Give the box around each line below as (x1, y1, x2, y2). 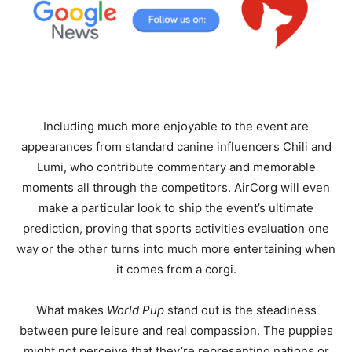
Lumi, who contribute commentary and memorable (36, 159, 316, 174)
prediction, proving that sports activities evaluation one (23, 221, 329, 236)
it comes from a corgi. (115, 262, 236, 277)
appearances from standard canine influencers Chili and (20, 139, 332, 154)
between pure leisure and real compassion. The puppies (19, 323, 333, 338)
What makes (35, 302, 107, 317)
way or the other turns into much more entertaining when (16, 241, 335, 256)
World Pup (106, 302, 164, 317)
